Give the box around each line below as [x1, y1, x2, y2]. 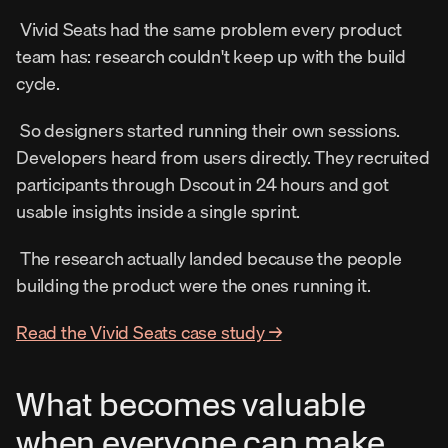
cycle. [16, 68, 64, 98]
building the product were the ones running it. [16, 270, 375, 300]
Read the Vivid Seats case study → [16, 317, 282, 347]
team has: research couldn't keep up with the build [16, 41, 406, 71]
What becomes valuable [16, 385, 366, 424]
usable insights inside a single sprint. [16, 196, 304, 226]
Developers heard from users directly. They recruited [16, 142, 430, 172]
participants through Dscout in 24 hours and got [16, 169, 389, 199]
